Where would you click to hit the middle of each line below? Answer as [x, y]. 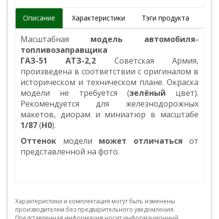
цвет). [182, 93]
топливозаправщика [64, 50]
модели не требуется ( [75, 93]
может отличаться [141, 141]
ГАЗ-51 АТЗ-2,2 [58, 61]
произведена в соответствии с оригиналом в [109, 72]
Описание [39, 18]
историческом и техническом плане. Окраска [109, 82]
